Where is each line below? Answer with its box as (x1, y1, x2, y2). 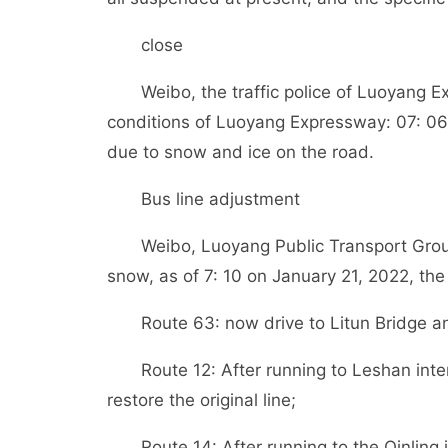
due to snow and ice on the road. (107, 142, 374, 162)
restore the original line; (107, 390, 296, 410)
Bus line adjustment (141, 189, 300, 209)
